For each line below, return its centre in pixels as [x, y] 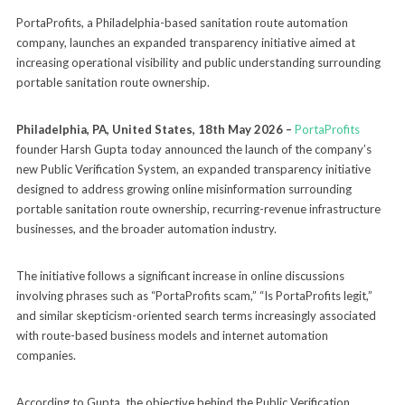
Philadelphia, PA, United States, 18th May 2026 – [155, 129]
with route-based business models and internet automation [172, 335]
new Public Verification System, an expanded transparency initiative [193, 169]
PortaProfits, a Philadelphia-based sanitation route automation [182, 22]
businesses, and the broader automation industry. [146, 228]
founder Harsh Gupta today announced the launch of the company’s [193, 149]
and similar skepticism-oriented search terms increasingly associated [196, 315]
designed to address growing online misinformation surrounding [184, 188]
